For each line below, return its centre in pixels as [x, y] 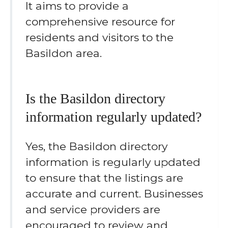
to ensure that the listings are [105, 178]
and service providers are [93, 210]
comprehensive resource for [101, 21]
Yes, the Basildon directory [97, 147]
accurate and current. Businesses [115, 194]
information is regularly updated [113, 162]
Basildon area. [64, 53]
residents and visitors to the [100, 37]
